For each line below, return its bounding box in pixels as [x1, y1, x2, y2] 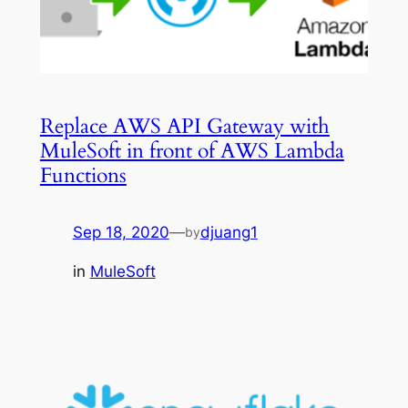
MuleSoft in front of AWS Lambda [39, 137, 344, 166]
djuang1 [199, 223, 258, 242]
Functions [39, 161, 127, 190]
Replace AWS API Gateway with [39, 112, 330, 141]
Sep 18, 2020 [72, 223, 169, 242]
